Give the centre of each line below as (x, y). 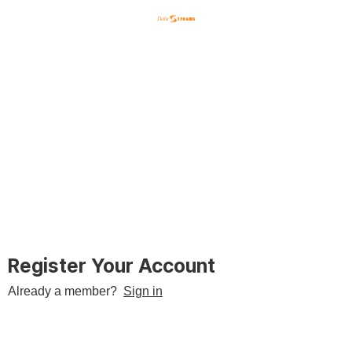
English (149, 115)
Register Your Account (112, 266)
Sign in (143, 291)
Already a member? (66, 291)
